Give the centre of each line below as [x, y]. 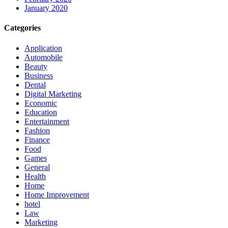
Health [35, 176]
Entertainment [47, 121]
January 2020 [46, 8]
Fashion [37, 130]
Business [39, 75]
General [37, 167]
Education [41, 112]
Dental [35, 84]
